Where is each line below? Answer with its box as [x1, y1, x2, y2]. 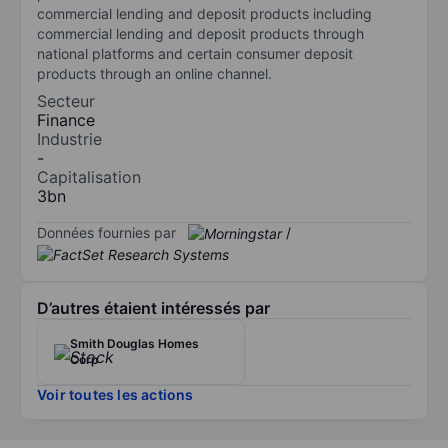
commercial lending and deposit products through [37, 24, 364, 42]
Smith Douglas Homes [70, 336, 199, 352]
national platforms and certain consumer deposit [37, 44, 353, 62]
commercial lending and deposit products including [37, 4, 372, 22]
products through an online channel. [37, 64, 272, 82]
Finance [37, 109, 95, 130]
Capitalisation [37, 166, 141, 187]
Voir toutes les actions [37, 386, 194, 404]
